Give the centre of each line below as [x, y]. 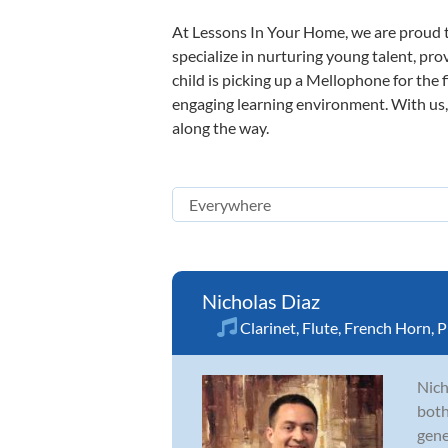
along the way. [220, 127]
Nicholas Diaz [261, 301]
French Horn [387, 327]
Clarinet [268, 327]
